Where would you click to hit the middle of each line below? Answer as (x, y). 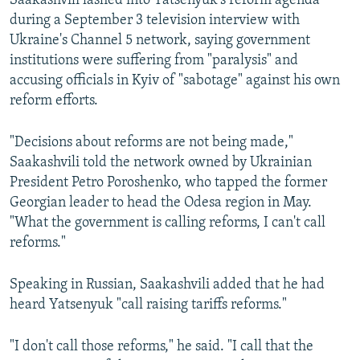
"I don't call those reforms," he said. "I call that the (162, 347)
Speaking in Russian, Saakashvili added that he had (167, 285)
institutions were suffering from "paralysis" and (154, 61)
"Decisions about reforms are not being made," (151, 143)
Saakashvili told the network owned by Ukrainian (161, 163)
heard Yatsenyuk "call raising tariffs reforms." (148, 305)
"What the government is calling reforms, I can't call (168, 223)
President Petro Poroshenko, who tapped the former (168, 183)
